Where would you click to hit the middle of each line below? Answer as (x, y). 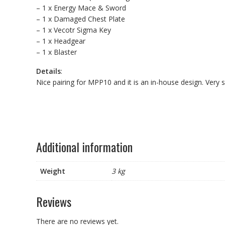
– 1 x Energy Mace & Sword (81, 8)
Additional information (84, 146)
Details (48, 71)
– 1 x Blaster (57, 52)
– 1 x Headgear (61, 41)
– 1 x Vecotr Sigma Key (74, 30)
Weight (53, 171)
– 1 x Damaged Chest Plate (81, 19)
